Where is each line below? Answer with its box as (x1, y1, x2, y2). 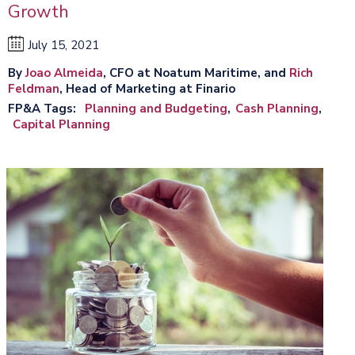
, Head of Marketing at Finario (59, 80, 235, 97)
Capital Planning (13, 116, 110, 132)
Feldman (8, 80, 59, 97)
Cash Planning (235, 100, 319, 116)
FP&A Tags (8, 100, 73, 116)
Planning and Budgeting (85, 100, 227, 116)
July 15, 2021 (28, 36, 99, 53)
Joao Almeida (25, 64, 103, 81)
